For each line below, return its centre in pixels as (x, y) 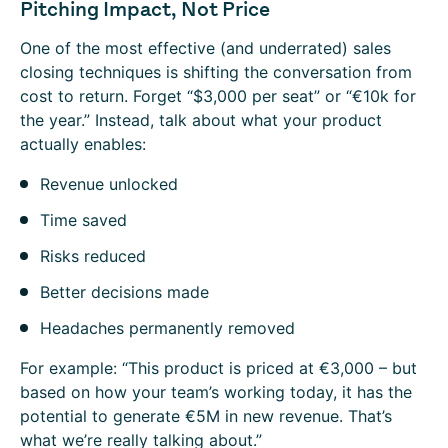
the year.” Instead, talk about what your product (201, 120)
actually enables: (83, 144)
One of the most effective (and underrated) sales (205, 48)
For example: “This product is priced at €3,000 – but (218, 368)
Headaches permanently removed (167, 328)
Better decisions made (124, 292)
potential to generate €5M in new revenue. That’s (206, 416)
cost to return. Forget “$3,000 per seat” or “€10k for (218, 96)
